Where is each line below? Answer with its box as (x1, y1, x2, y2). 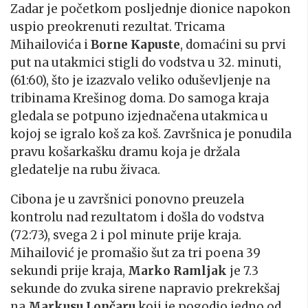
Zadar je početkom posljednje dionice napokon (10, 1, 291, 17)
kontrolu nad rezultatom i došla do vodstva (10, 210, 264, 225)
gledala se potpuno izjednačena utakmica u (10, 109, 268, 124)
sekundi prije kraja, (10, 263, 128, 279)
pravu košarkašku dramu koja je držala (10, 144, 240, 160)
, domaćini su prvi (180, 37, 286, 53)
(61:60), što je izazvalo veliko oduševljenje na (10, 73, 270, 89)
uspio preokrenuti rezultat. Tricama (10, 19, 225, 35)
